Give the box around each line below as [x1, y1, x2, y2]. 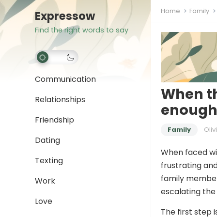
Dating [35, 135, 60, 146]
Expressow [35, 8, 95, 24]
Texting [35, 155, 63, 166]
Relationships [35, 94, 85, 105]
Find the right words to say [35, 25, 128, 35]
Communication [35, 74, 96, 85]
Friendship [35, 114, 74, 125]
